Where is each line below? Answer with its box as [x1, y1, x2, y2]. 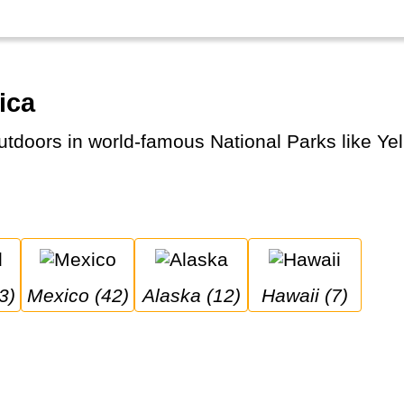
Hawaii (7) [275, 284, 349, 306]
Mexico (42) [42, 284, 129, 306]
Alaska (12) [154, 284, 241, 306]
